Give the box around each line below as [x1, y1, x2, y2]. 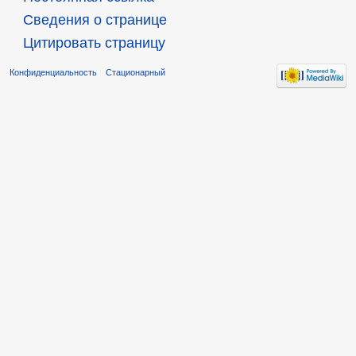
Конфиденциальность [10, 67, 97, 77]
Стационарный [106, 67, 166, 77]
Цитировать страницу [22, 34, 165, 51]
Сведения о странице [22, 11, 167, 28]
